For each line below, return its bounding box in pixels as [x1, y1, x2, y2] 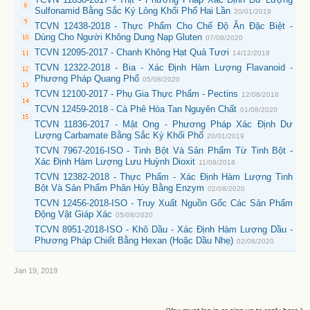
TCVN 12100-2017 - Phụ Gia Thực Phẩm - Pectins [35, 88, 238, 99]
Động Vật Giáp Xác [35, 208, 112, 219]
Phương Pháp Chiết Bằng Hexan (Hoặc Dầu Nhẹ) [35, 235, 233, 246]
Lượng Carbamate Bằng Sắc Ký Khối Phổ [35, 129, 203, 140]
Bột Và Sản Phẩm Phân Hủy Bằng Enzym [35, 182, 204, 193]
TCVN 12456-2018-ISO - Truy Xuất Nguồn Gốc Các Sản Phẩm [35, 197, 293, 208]
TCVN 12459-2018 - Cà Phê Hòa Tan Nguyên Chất [35, 103, 237, 114]
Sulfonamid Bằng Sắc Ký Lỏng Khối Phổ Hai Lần [35, 5, 230, 16]
